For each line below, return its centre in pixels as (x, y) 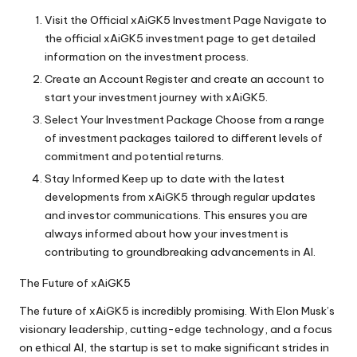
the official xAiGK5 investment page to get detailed (180, 38)
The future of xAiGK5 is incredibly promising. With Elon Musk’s (177, 311)
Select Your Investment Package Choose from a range (184, 119)
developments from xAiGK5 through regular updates (180, 197)
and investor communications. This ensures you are (176, 216)
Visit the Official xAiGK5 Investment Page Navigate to (186, 20)
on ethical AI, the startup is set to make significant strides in (174, 348)
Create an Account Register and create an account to (184, 78)
